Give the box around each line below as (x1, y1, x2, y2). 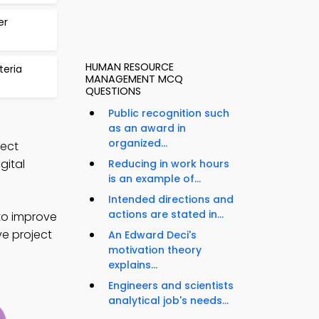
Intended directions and (108, 192, 234, 207)
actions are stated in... (108, 207, 224, 222)
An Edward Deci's (108, 228, 197, 243)
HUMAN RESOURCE (85, 60, 174, 75)
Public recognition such (108, 106, 229, 121)
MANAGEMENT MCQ (85, 72, 183, 87)
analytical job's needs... (108, 293, 229, 308)
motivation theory (108, 243, 202, 258)
